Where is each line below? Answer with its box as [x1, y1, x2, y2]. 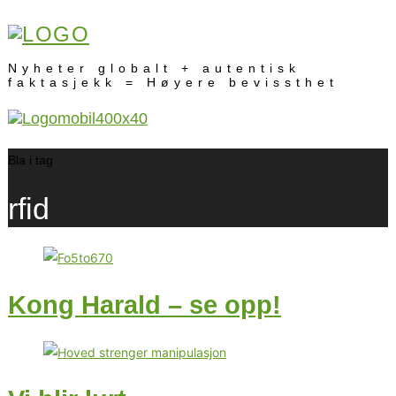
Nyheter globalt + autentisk [8, 60, 301, 75]
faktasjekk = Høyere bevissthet [8, 74, 339, 89]
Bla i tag [8, 153, 53, 168]
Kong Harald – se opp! [8, 291, 281, 320]
